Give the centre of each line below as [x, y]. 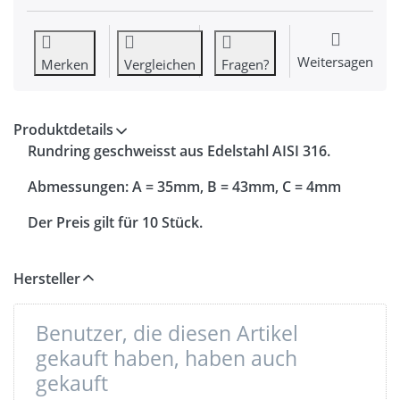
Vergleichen [160, 65]
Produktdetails [63, 130]
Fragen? [245, 65]
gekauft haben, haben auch [167, 358]
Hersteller [47, 279]
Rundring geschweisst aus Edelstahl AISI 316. [179, 151]
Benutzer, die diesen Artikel [167, 333]
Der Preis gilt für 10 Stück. [115, 223]
